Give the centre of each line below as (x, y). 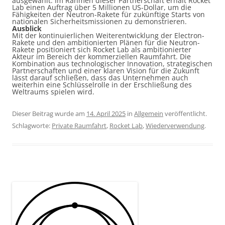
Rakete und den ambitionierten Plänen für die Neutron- (106, 42)
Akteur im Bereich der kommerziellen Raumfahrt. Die (101, 57)
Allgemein (149, 114)
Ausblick (27, 28)
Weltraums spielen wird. (53, 92)
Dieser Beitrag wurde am (49, 114)
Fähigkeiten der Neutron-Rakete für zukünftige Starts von (108, 14)
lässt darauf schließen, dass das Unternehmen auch (100, 78)
